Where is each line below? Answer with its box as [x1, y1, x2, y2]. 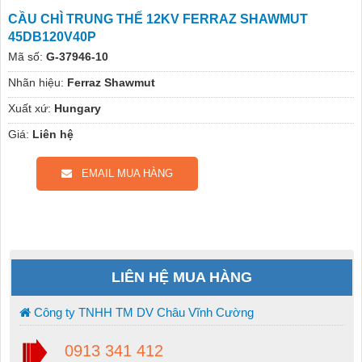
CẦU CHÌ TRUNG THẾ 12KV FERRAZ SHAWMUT [7, 12, 308, 27]
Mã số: [7, 50, 43, 64]
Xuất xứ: [7, 102, 51, 116]
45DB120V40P [7, 30, 96, 44]
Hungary [53, 102, 101, 116]
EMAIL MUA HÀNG [71, 167, 173, 180]
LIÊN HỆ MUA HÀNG [112, 269, 252, 286]
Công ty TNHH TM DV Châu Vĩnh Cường [30, 305, 254, 320]
